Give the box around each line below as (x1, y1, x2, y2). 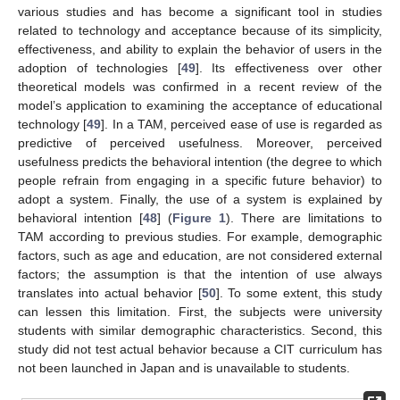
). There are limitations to (226, 211, 382, 226)
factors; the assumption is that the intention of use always (18, 267, 382, 282)
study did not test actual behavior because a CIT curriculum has (18, 342, 382, 357)
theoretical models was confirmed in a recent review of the (18, 79, 382, 95)
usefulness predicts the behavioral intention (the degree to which (18, 154, 382, 170)
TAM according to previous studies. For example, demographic (18, 229, 382, 245)
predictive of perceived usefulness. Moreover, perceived (18, 136, 382, 151)
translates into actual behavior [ (18, 286, 202, 301)
